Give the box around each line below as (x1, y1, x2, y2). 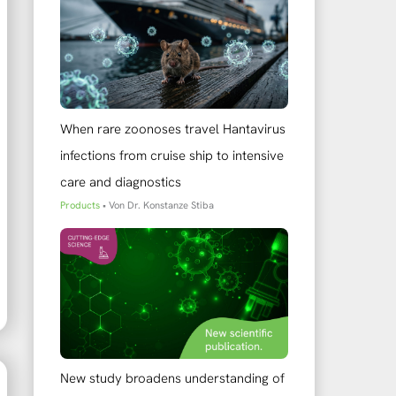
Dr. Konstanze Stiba (127, 198, 214, 211)
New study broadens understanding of (60, 369, 285, 388)
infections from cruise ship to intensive (60, 146, 284, 164)
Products (60, 198, 100, 211)
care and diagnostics (60, 172, 181, 191)
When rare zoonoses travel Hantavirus (60, 119, 286, 138)
